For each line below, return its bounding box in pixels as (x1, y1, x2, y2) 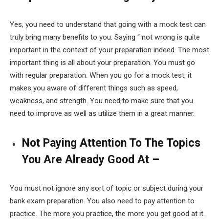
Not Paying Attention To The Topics (22, 136, 200, 150)
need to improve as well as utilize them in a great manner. (10, 109, 195, 118)
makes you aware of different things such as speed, (10, 84, 178, 93)
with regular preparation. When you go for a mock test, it (10, 71, 192, 80)
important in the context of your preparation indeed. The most (10, 45, 209, 55)
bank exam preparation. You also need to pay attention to (10, 196, 195, 205)
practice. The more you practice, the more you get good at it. (10, 209, 205, 218)
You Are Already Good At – (22, 153, 159, 167)
